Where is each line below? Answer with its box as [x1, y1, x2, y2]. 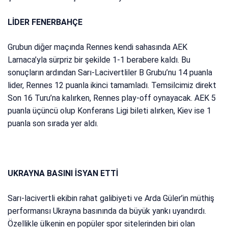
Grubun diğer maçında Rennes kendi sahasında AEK [8, 42, 188, 52]
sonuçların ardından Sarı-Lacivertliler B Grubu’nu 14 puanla [8, 68, 213, 78]
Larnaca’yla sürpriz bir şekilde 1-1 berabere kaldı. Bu [8, 55, 191, 65]
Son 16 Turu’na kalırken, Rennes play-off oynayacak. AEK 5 [8, 93, 216, 103]
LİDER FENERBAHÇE [8, 17, 83, 27]
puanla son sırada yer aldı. [8, 119, 99, 129]
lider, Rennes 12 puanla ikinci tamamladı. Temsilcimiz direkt [8, 80, 217, 91]
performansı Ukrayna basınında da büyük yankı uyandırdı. [8, 206, 207, 216]
